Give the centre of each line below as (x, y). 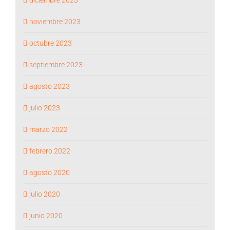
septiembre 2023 (56, 64)
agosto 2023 (50, 86)
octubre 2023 (51, 43)
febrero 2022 (50, 151)
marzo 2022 (49, 129)
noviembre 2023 (55, 21)
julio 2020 (45, 194)
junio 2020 (46, 215)
